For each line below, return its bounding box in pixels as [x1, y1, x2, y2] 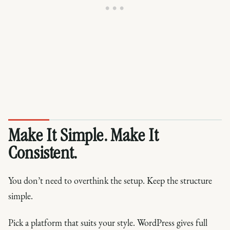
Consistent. [8, 144, 78, 164]
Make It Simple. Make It [8, 127, 159, 147]
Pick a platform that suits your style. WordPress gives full [8, 216, 207, 228]
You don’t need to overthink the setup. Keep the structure [8, 174, 212, 186]
